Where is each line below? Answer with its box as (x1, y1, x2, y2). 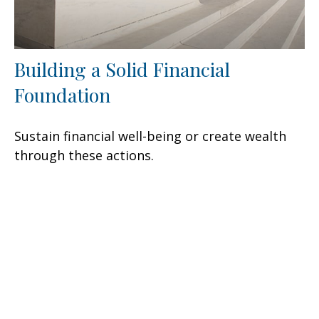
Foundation (14, 82, 110, 108)
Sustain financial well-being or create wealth (14, 127, 286, 145)
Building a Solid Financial (14, 56, 230, 83)
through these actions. (14, 147, 154, 164)
